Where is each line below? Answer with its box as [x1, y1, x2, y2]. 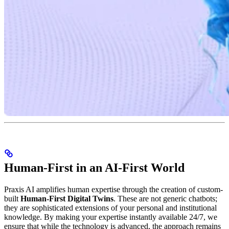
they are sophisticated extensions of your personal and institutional [4, 203, 217, 212]
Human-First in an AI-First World [4, 161, 185, 174]
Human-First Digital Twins [20, 194, 113, 203]
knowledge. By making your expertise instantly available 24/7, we [4, 212, 217, 221]
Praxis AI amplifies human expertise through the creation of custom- [4, 185, 223, 194]
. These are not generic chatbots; [113, 194, 217, 203]
